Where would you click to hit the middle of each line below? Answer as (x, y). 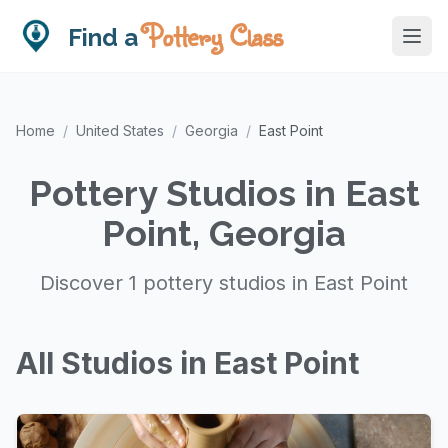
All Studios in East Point (187, 363)
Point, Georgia (224, 233)
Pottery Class (213, 35)
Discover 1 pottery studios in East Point (224, 283)
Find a (106, 37)
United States (120, 130)
